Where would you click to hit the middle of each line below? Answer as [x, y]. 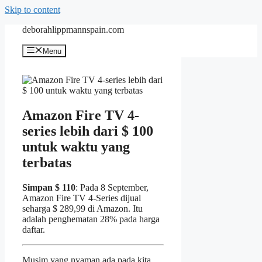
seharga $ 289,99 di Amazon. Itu [82, 209]
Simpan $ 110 [49, 188]
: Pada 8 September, [112, 188]
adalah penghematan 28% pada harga [91, 219]
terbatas [47, 163]
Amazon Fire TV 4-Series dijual [82, 198]
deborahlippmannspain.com [73, 30]
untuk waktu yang [76, 147]
